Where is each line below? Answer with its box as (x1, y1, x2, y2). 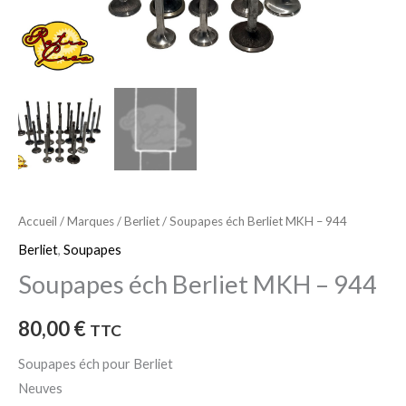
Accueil (18, 213, 57, 228)
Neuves (18, 380, 63, 396)
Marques (67, 213, 114, 228)
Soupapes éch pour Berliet (18, 355, 173, 372)
